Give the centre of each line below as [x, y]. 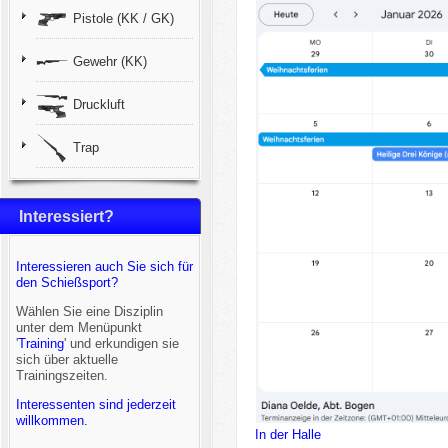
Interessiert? [66, 216]
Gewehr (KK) [109, 61]
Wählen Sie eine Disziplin [89, 311]
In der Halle [287, 435]
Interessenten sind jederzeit [95, 404]
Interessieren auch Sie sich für [104, 266]
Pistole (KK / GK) [123, 18]
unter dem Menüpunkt [78, 327]
